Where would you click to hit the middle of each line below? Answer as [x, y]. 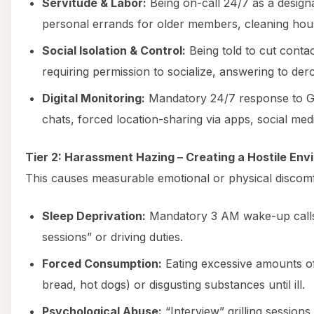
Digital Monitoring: [94, 98]
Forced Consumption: [102, 263]
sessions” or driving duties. [112, 237]
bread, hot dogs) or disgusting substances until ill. [173, 284]
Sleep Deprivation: [94, 216]
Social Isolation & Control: [114, 50]
